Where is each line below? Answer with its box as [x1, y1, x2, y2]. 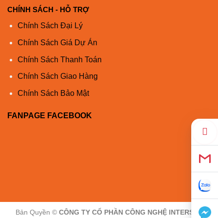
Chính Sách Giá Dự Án [17, 38, 97, 47]
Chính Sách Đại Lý [17, 21, 83, 30]
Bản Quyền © [16, 208, 59, 217]
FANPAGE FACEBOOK [7, 111, 92, 120]
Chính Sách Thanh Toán [17, 55, 102, 64]
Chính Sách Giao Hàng [17, 72, 98, 81]
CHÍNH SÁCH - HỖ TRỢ [7, 5, 89, 14]
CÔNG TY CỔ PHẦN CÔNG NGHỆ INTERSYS [59, 208, 202, 217]
